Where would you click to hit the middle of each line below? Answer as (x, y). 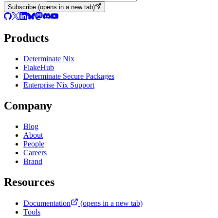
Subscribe (22, 7)
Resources (29, 182)
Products (26, 38)
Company (28, 105)
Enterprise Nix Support (59, 85)
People (34, 144)
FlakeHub (39, 67)
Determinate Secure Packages (69, 76)
